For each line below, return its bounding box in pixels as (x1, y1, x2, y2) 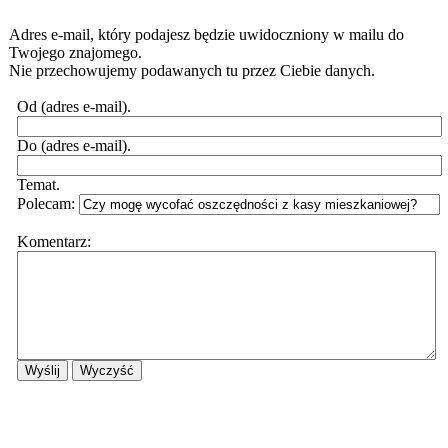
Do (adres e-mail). (16, 137, 131, 154)
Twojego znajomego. (9, 44, 142, 61)
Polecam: (16, 195, 79, 212)
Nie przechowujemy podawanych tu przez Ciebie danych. (9, 62, 375, 79)
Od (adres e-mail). (16, 98, 131, 115)
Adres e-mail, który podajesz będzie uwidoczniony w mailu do (9, 26, 404, 43)
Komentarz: (16, 233, 91, 250)
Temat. (16, 176, 60, 193)
